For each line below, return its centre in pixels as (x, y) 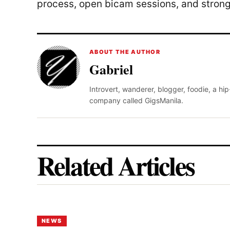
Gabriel (111, 69)
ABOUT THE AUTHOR (125, 52)
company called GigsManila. (136, 100)
